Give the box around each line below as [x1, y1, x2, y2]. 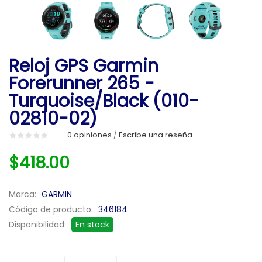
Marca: [9, 188, 39, 200]
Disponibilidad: [9, 218, 68, 230]
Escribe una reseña [119, 129, 192, 140]
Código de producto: [9, 203, 95, 215]
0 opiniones [67, 129, 112, 140]
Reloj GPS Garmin [9, 53, 158, 78]
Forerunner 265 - [9, 71, 154, 96]
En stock [75, 218, 109, 230]
